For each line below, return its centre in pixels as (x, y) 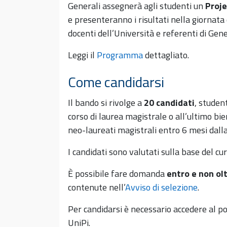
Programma (120, 55)
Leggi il (82, 55)
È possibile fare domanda (117, 174)
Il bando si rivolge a (106, 103)
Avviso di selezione (161, 187)
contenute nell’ (97, 187)
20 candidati (169, 103)
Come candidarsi (116, 82)
